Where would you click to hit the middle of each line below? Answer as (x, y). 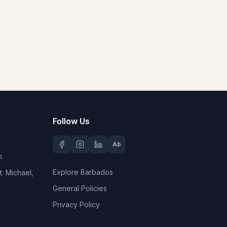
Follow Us (71, 121)
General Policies (80, 188)
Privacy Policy (76, 204)
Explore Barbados (83, 172)
